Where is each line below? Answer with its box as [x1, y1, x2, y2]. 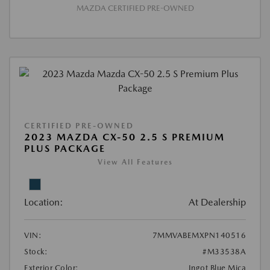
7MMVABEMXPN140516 [152, 230, 246, 240]
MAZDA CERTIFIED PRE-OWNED [76, 3, 194, 13]
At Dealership [189, 196, 246, 208]
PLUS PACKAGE [24, 142, 105, 154]
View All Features [97, 157, 173, 166]
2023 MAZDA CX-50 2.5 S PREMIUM [24, 131, 225, 143]
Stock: [24, 246, 48, 256]
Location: [24, 196, 63, 208]
